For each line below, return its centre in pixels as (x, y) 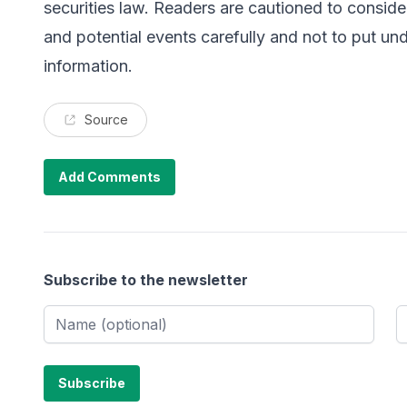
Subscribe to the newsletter (146, 279)
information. (88, 65)
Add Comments (109, 176)
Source (106, 119)
